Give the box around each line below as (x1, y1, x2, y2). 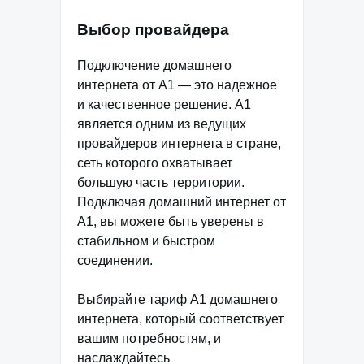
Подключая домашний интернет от (77, 195, 286, 210)
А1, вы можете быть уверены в (77, 214, 264, 229)
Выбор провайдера (77, 20, 229, 38)
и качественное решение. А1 (77, 97, 251, 112)
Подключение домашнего (77, 58, 232, 73)
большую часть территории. (77, 175, 245, 190)
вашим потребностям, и (77, 331, 221, 346)
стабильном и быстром (77, 234, 215, 249)
